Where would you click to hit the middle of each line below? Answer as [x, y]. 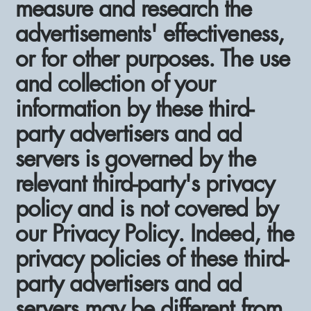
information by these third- [134, 108]
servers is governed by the [135, 158]
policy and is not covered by [146, 208]
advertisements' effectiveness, [150, 33]
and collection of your [116, 83]
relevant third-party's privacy [145, 183]
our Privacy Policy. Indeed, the [154, 233]
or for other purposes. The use [152, 58]
